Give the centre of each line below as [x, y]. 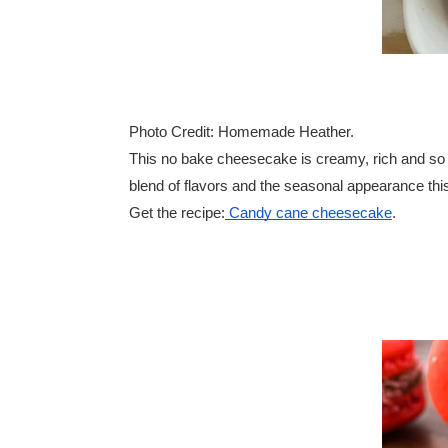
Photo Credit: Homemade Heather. [241, 131]
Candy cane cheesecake [308, 212]
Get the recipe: [177, 212]
